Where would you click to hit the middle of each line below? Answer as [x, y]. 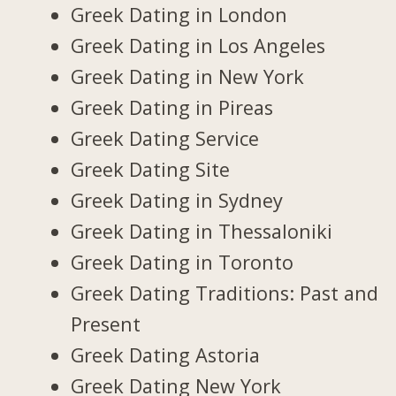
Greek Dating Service [165, 138]
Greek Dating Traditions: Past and [225, 293]
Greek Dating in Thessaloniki [202, 231]
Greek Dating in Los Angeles [198, 45]
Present [106, 324]
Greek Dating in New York [188, 76]
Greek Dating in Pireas [172, 107]
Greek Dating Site [151, 169]
